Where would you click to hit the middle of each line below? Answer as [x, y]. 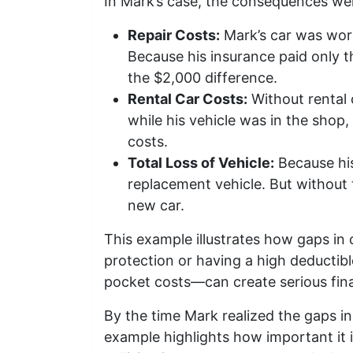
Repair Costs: [174, 35]
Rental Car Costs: [188, 99]
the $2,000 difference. [203, 78]
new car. [156, 205]
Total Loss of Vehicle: [201, 163]
